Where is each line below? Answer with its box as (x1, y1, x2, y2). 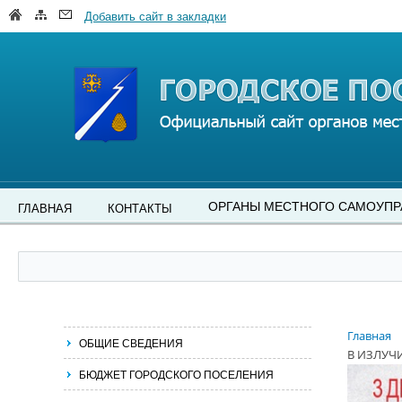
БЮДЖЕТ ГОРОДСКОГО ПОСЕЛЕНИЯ (79, 366, 274, 381)
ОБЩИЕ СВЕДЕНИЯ (79, 335, 183, 350)
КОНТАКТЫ (108, 199, 172, 216)
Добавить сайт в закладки (84, 7, 226, 24)
